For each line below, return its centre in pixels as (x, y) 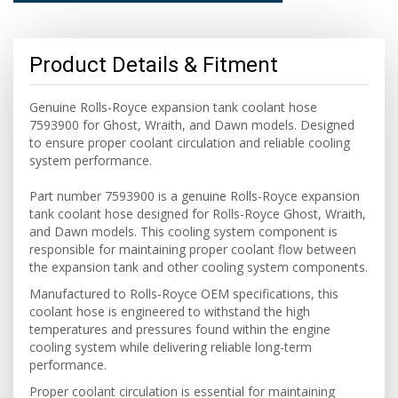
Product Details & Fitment (154, 65)
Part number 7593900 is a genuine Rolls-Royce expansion (195, 196)
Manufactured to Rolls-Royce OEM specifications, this (184, 294)
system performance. (91, 160)
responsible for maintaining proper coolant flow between (193, 249)
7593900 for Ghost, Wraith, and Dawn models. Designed (192, 125)
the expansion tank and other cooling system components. (199, 267)
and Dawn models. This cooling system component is (183, 231)
